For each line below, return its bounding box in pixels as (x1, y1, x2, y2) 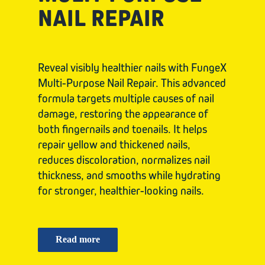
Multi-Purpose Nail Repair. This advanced (38, 76, 227, 89)
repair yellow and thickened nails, (38, 138, 191, 151)
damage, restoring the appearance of (38, 107, 209, 120)
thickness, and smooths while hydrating (38, 169, 221, 182)
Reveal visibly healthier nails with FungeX (38, 61, 227, 74)
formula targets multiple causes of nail (38, 92, 215, 105)
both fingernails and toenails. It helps (38, 122, 208, 135)
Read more (56, 234, 101, 244)
